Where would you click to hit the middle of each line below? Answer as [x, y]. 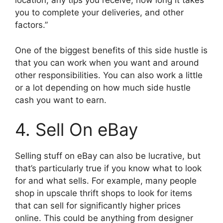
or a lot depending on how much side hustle [103, 87]
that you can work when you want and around [107, 62]
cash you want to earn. [61, 100]
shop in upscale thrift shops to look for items [104, 193]
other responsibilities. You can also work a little [109, 75]
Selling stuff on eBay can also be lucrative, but [108, 156]
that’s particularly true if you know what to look [108, 168]
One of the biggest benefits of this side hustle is [111, 50]
